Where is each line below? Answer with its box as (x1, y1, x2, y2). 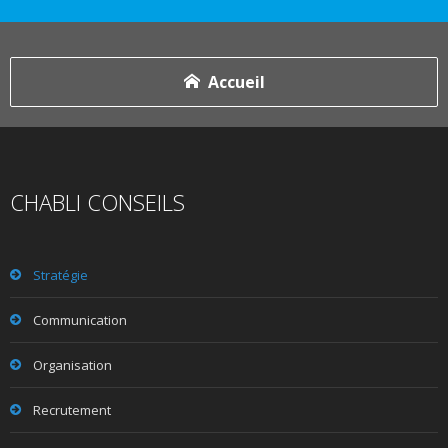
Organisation (33, 356, 112, 374)
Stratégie (33, 266, 88, 284)
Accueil (207, 71, 265, 93)
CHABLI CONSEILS (10, 187, 185, 217)
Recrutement (33, 401, 111, 419)
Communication (33, 311, 127, 329)
